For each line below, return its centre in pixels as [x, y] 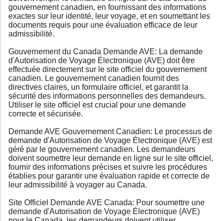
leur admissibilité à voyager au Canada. [78, 184]
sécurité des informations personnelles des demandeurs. [107, 96]
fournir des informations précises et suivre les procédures [108, 167]
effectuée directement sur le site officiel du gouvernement [108, 69]
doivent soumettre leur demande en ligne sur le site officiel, [111, 158]
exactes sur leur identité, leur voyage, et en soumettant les [109, 16]
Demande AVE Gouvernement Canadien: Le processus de [110, 131]
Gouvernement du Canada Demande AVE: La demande [106, 51]
